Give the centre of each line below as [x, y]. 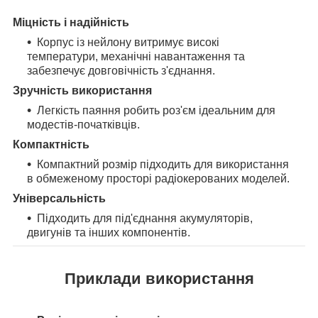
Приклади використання [159, 278]
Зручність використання [82, 90]
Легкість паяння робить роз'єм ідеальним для [156, 110]
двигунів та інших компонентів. [109, 232]
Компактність [51, 144]
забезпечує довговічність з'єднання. [121, 70]
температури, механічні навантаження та [136, 56]
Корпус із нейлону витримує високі [128, 42]
